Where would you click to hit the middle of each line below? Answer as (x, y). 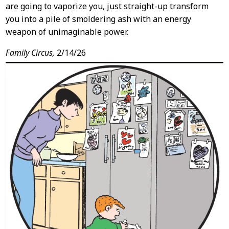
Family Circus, (30, 53)
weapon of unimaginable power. (67, 32)
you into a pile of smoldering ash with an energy (98, 19)
